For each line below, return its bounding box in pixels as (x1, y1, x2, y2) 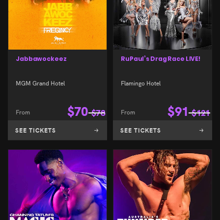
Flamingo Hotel (121, 78, 161, 87)
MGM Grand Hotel (16, 78, 65, 87)
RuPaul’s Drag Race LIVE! (121, 54, 201, 63)
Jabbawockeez (16, 54, 67, 63)
